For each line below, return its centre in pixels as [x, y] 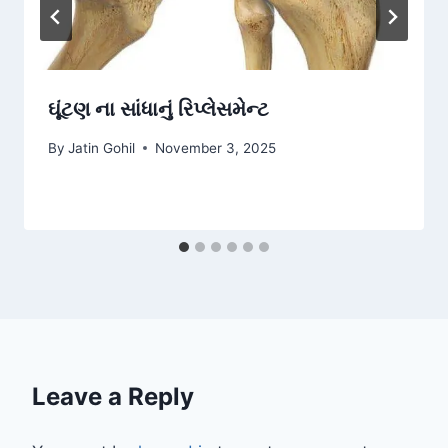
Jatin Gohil [102, 147]
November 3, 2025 [216, 147]
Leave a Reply [113, 396]
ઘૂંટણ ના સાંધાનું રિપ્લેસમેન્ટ [158, 109]
